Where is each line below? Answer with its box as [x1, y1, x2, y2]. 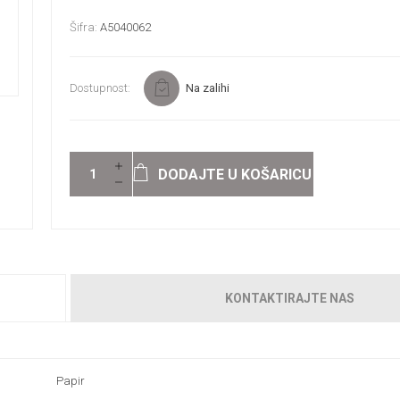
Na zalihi [185, 81, 229, 95]
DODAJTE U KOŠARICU [158, 165, 312, 183]
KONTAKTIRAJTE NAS [224, 291, 354, 305]
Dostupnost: [69, 81, 130, 95]
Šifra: [69, 21, 97, 34]
